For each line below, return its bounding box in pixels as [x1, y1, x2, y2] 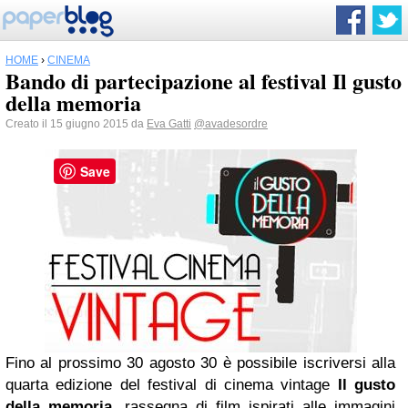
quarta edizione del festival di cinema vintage [5, 376, 338, 393]
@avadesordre [194, 117, 268, 130]
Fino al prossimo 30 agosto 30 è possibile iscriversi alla [5, 354, 395, 372]
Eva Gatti [147, 117, 191, 130]
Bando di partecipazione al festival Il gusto [5, 65, 402, 97]
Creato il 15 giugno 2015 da [5, 117, 147, 130]
